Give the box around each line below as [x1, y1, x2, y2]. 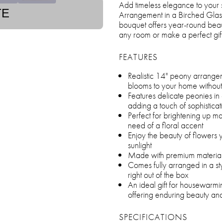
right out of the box [128, 168, 188, 180]
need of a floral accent [128, 119, 203, 131]
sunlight [128, 139, 152, 151]
